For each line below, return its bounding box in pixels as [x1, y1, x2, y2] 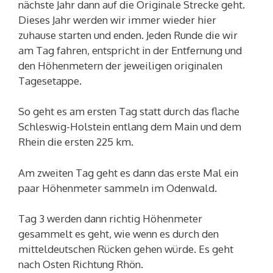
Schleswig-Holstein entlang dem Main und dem [18, 120, 241, 133]
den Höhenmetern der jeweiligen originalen [18, 58, 222, 72]
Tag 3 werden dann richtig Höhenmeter [18, 212, 202, 225]
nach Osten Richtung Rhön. [18, 258, 143, 271]
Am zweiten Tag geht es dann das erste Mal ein [18, 166, 238, 179]
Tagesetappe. [18, 74, 82, 87]
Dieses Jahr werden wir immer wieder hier [18, 13, 216, 26]
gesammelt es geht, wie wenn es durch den [18, 227, 219, 241]
